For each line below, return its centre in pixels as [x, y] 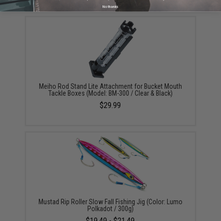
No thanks [110, 6]
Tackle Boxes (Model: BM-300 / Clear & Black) [110, 93]
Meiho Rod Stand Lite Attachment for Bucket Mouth [110, 87]
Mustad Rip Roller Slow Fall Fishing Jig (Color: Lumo [110, 202]
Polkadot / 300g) [110, 209]
